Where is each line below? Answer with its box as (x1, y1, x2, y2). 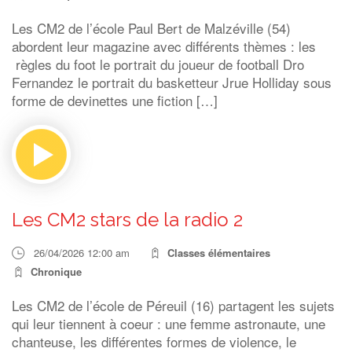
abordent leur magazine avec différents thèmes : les (12, 36, 316, 56)
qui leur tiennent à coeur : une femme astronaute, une (12, 313, 325, 333)
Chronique (31, 264, 82, 279)
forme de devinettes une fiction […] (12, 90, 218, 110)
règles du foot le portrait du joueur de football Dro (12, 54, 304, 74)
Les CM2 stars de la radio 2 (12, 208, 243, 231)
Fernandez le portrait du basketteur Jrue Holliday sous (12, 72, 332, 92)
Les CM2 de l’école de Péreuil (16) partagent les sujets (12, 295, 335, 315)
